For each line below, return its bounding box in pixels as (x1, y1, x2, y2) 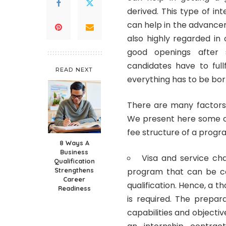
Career (63, 175, 85, 183)
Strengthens (54, 165, 94, 174)
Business (60, 147, 88, 156)
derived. (127, 5, 162, 17)
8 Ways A (59, 138, 89, 147)
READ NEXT (55, 66, 93, 73)
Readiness (58, 184, 91, 192)
